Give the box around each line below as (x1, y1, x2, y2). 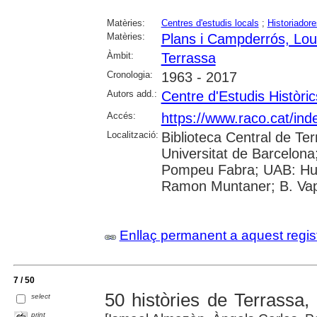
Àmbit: (106, 50, 134, 61)
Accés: (106, 110, 136, 121)
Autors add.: (106, 88, 157, 99)
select (31, 292, 51, 301)
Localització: (106, 129, 158, 140)
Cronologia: (106, 69, 153, 80)
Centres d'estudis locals (161, 17, 259, 28)
